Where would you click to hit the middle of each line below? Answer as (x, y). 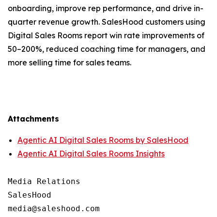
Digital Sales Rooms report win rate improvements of (106, 35)
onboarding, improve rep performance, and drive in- (106, 8)
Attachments (33, 119)
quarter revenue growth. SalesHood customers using (107, 22)
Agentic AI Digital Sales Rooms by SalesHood (103, 140)
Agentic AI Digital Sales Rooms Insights (91, 154)
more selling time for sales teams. (70, 62)
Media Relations (44, 181)
